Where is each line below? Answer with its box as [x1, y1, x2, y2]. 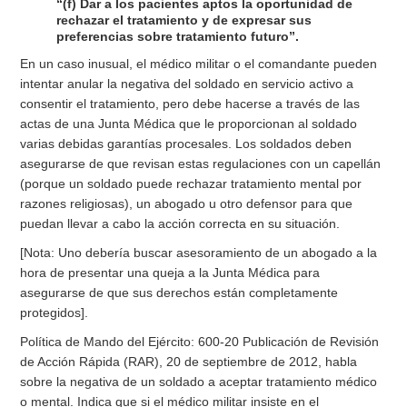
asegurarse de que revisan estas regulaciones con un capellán [20, 156, 382, 172]
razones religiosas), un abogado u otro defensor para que [20, 196, 353, 212]
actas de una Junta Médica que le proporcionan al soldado [20, 116, 358, 132]
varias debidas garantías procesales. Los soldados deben [20, 136, 352, 152]
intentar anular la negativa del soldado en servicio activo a [20, 76, 354, 92]
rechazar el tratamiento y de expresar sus [56, 13, 313, 28]
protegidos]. [20, 305, 89, 321]
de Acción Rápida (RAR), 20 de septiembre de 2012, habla [20, 354, 358, 370]
